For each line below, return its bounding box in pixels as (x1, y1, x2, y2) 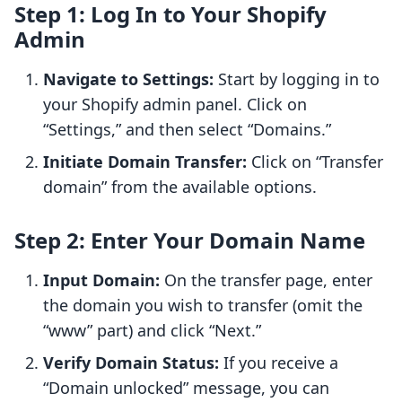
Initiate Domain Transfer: (43, 151, 247, 173)
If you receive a (219, 352, 338, 374)
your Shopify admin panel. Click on (43, 93, 307, 116)
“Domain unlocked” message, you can (43, 377, 329, 399)
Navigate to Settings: (43, 68, 214, 91)
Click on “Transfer (247, 151, 383, 173)
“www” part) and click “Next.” (43, 319, 261, 342)
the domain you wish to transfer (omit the (43, 294, 363, 317)
